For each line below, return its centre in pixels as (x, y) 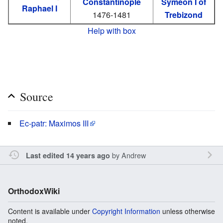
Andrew (133, 155)
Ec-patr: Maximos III (54, 123)
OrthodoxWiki (34, 191)
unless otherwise (188, 211)
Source (37, 96)
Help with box (111, 30)
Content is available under (50, 211)
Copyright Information (126, 211)
